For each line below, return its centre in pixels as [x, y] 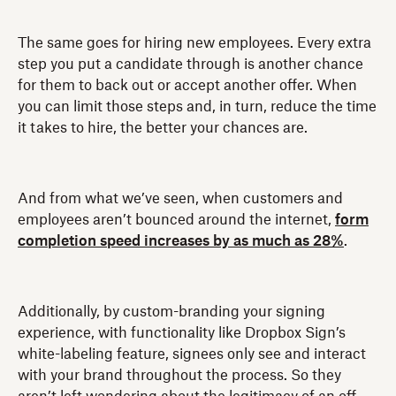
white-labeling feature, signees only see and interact [192, 354]
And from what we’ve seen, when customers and [180, 198]
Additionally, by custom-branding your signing [171, 312]
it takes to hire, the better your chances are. [163, 128]
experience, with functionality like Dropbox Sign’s [182, 333]
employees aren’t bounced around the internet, [176, 220]
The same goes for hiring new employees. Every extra [194, 43]
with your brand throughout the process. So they [179, 375]
